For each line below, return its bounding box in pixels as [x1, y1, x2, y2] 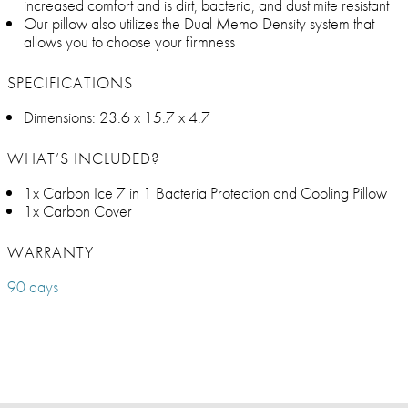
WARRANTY [7, 241, 94, 263]
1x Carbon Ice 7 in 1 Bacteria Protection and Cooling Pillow [24, 182, 387, 204]
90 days [7, 276, 58, 298]
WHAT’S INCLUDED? [7, 148, 159, 169]
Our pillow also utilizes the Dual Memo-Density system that [24, 13, 374, 35]
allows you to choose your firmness [24, 31, 235, 53]
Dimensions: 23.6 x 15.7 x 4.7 [24, 107, 210, 128]
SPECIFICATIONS [7, 72, 133, 94]
